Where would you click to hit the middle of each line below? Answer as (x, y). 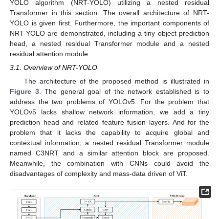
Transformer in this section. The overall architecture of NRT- (109, 13)
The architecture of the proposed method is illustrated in (116, 81)
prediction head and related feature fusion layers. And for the (109, 122)
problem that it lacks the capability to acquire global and (109, 132)
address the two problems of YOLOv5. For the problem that (109, 101)
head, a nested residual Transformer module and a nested (109, 44)
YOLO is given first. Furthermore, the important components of (109, 23)
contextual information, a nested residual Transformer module (109, 142)
